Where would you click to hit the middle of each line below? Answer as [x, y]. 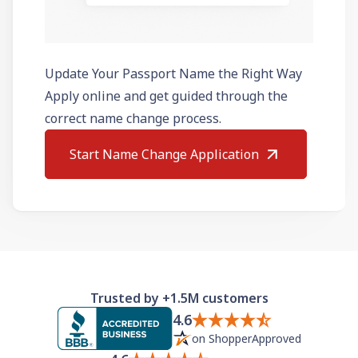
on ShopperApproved [246, 338]
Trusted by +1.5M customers [179, 298]
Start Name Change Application [164, 154]
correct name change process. [133, 118]
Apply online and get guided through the [166, 95]
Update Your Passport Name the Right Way [173, 73]
